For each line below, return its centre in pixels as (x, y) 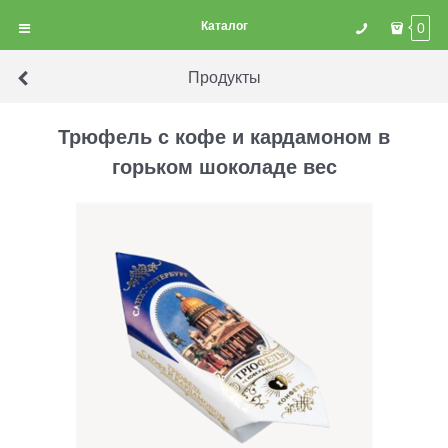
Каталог (224, 25)
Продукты (224, 76)
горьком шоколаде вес (224, 166)
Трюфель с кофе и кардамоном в (224, 136)
